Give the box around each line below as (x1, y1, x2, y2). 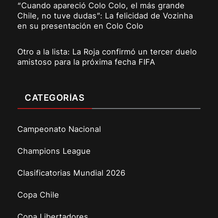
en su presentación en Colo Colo (18, 20, 144, 31)
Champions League (18, 145, 91, 156)
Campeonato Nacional (18, 124, 102, 134)
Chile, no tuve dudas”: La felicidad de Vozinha (18, 10, 194, 20)
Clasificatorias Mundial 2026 (18, 167, 126, 178)
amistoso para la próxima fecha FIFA (18, 56, 156, 67)
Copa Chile (18, 189, 60, 200)
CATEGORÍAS (25, 92, 85, 103)
